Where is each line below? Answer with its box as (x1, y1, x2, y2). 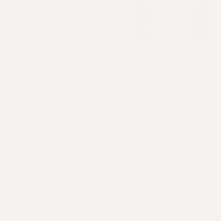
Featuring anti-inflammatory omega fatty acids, (7, 112, 196, 122)
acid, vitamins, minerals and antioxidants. (7, 133, 169, 143)
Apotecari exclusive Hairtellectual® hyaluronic (7, 123, 194, 133)
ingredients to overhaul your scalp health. (7, 102, 175, 112)
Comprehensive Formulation (7, 69, 161, 81)
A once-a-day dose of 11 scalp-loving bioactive (7, 92, 192, 102)
